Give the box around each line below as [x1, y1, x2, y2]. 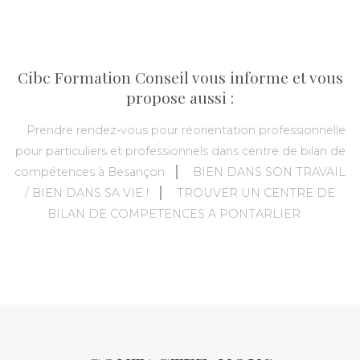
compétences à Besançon [14, 164, 165, 179]
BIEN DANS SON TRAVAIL [193, 164, 346, 179]
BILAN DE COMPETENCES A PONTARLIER [47, 206, 301, 221]
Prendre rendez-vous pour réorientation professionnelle [27, 122, 346, 137]
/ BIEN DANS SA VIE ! [24, 185, 149, 200]
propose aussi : [126, 86, 234, 108]
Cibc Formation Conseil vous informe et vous [17, 66, 343, 88]
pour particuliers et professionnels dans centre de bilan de [14, 143, 346, 158]
